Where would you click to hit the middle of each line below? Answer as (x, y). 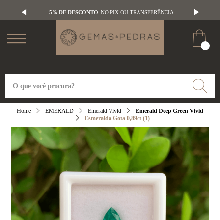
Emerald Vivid (105, 111)
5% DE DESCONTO (73, 12)
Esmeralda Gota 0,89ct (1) (117, 118)
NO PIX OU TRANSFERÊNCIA (137, 12)
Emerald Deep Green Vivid (169, 111)
